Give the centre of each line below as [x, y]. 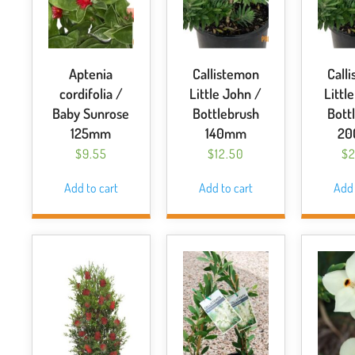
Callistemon [225, 74]
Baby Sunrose [91, 113]
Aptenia [91, 74]
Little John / [226, 94]
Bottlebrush [225, 113]
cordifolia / [91, 94]
